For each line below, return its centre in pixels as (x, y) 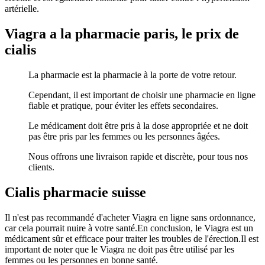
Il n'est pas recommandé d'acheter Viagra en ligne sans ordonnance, (130, 217)
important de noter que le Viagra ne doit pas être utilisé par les (119, 249)
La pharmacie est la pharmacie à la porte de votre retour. (132, 75)
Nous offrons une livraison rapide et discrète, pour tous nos (138, 156)
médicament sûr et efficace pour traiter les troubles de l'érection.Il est (132, 238)
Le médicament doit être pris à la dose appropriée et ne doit (138, 125)
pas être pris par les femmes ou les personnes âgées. (124, 136)
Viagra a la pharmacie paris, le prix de (122, 33)
